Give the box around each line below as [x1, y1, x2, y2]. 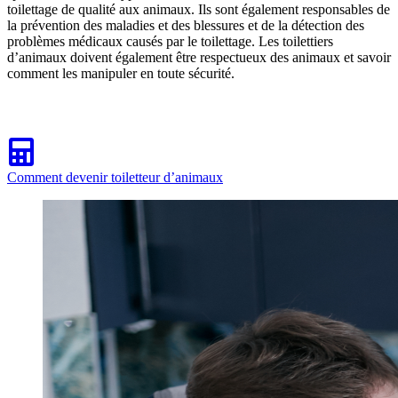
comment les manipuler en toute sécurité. [7, 66, 235, 82]
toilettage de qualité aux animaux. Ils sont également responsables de [7, 2, 390, 18]
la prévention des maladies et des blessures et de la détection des [7, 18, 364, 34]
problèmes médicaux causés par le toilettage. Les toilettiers [7, 34, 333, 50]
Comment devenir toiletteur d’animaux [7, 170, 223, 186]
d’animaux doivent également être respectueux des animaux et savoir [7, 50, 391, 66]
